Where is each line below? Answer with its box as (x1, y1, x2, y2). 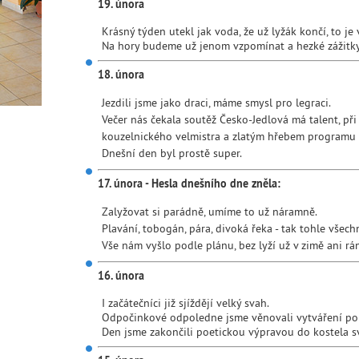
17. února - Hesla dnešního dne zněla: (98, 176, 280, 191)
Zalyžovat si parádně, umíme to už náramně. (102, 204, 317, 219)
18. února (98, 67, 144, 82)
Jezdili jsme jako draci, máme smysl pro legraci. (102, 95, 331, 110)
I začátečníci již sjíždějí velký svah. (102, 296, 269, 310)
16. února (98, 268, 144, 283)
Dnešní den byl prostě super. (102, 146, 242, 160)
